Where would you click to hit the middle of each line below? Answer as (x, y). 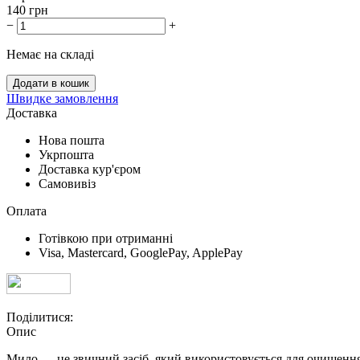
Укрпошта (66, 154)
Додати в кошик (51, 83)
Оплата (27, 211)
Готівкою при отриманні (106, 238)
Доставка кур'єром (90, 169)
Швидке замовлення (62, 98)
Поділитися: (40, 317)
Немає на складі (50, 54)
